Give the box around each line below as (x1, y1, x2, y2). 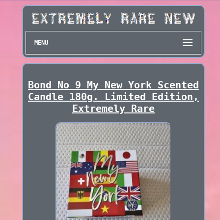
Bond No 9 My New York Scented (27, 79, 199, 91)
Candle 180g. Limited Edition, (27, 91, 199, 103)
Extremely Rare (72, 103, 155, 115)
